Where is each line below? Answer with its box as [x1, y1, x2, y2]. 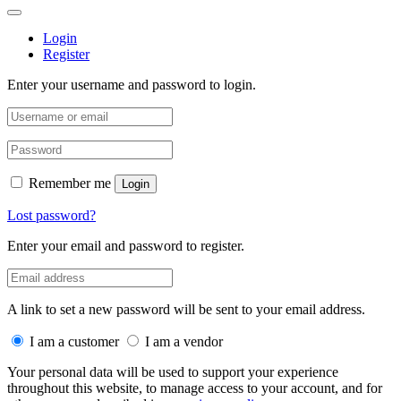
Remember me [29, 175, 111, 191]
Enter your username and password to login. [7, 77, 256, 92]
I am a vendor [145, 334, 223, 349]
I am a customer [30, 334, 119, 349]
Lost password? [7, 208, 96, 223]
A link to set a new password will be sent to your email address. [7, 302, 365, 317]
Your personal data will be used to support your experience [7, 364, 338, 380]
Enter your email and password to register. [7, 238, 244, 253]
